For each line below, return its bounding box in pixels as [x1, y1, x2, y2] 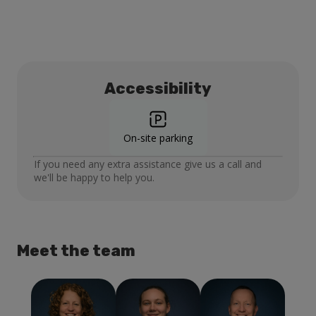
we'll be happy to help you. [34, 171, 154, 185]
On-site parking [123, 131, 193, 145]
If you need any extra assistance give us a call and [34, 157, 262, 171]
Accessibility [104, 79, 212, 99]
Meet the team [17, 241, 135, 261]
